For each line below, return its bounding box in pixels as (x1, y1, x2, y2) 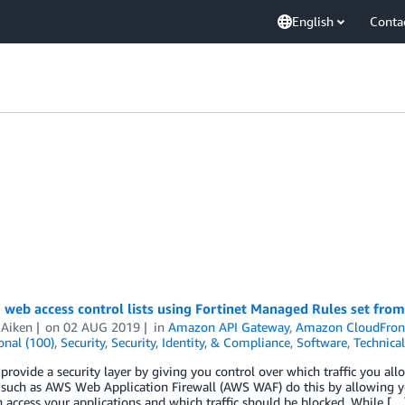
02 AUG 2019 (63, 319, 141, 334)
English (292, 14, 334, 29)
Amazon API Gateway (168, 319, 290, 334)
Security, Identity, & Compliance (110, 334, 290, 350)
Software (296, 334, 347, 350)
